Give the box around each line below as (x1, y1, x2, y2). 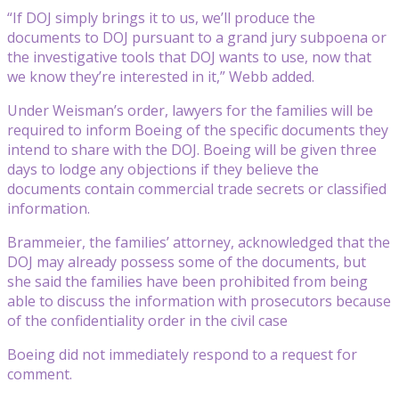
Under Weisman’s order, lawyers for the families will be (7, 100, 373, 120)
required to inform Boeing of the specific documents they (7, 119, 388, 140)
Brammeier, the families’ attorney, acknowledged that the (7, 232, 390, 252)
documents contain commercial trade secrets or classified (7, 178, 387, 199)
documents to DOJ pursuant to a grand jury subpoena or (7, 27, 387, 47)
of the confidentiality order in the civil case (7, 310, 288, 330)
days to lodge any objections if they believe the (7, 159, 319, 179)
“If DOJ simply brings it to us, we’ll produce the (7, 7, 315, 28)
